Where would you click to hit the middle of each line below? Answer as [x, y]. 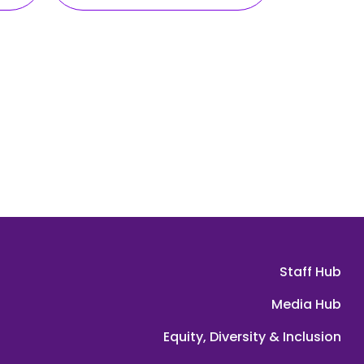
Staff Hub [310, 272]
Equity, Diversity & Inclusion [252, 337]
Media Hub [306, 305]
